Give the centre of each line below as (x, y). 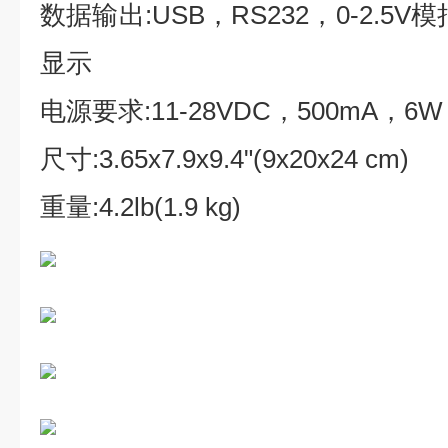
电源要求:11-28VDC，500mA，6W (241, 111)
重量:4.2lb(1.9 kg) (140, 207)
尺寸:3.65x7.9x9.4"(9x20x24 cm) (224, 159)
